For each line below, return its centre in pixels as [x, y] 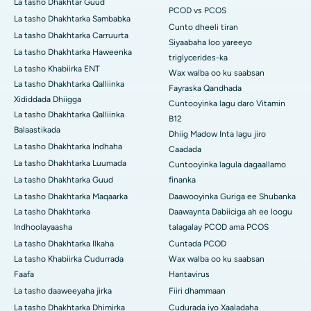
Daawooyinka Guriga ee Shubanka [232, 197]
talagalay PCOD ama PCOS [219, 227]
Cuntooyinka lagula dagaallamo [227, 165]
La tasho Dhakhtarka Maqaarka [71, 197]
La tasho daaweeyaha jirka [63, 291]
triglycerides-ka [198, 58]
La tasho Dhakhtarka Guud [64, 180]
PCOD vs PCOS [197, 11]
